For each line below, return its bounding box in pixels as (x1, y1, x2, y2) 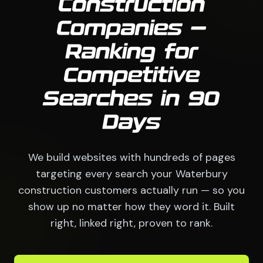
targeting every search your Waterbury (35, 167, 228, 181)
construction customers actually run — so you (18, 183, 245, 198)
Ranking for (65, 43, 198, 63)
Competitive (63, 66, 200, 87)
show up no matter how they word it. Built (28, 200, 235, 214)
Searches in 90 (43, 90, 220, 110)
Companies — (56, 19, 207, 40)
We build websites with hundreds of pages (28, 150, 235, 165)
